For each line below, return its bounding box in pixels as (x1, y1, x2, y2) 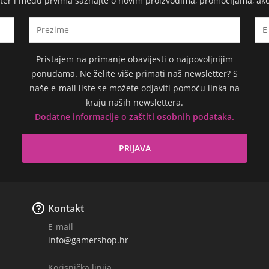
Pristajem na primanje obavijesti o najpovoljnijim (36, 53, 233, 65)
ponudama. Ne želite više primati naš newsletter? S (31, 68, 238, 80)
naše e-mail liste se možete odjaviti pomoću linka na (29, 82, 240, 94)
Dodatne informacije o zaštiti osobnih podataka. (35, 111, 234, 123)
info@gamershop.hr (48, 234, 128, 246)
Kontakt (48, 202, 84, 216)
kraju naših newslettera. (86, 97, 183, 109)
